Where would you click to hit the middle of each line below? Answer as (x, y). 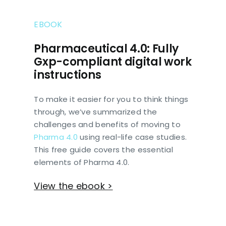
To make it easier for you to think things (111, 99)
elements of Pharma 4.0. (82, 162)
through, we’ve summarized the (96, 112)
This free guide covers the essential (103, 150)
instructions (68, 75)
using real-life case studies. (132, 137)
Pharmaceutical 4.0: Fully (106, 49)
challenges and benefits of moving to (107, 125)
